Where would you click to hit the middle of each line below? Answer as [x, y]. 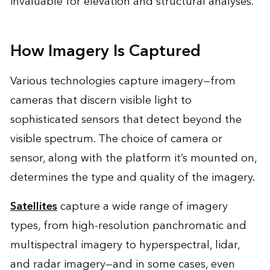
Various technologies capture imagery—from [123, 81]
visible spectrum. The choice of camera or [116, 139]
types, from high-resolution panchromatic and [128, 225]
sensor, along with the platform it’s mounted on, [133, 158]
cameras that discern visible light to [101, 100]
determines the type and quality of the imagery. [132, 177]
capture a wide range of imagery [142, 206]
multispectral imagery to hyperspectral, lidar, [125, 245]
